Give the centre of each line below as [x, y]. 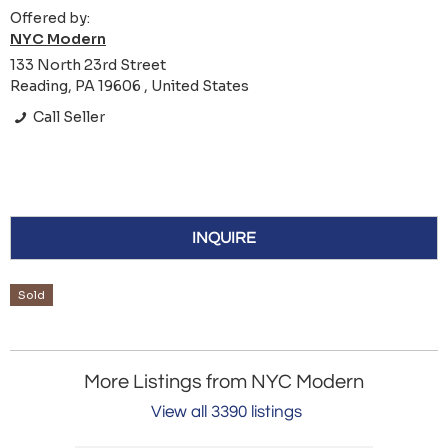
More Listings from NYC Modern [224, 382]
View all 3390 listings [226, 412]
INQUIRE [224, 238]
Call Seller [68, 117]
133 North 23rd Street [88, 65]
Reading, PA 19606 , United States [129, 86]
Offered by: [50, 18]
